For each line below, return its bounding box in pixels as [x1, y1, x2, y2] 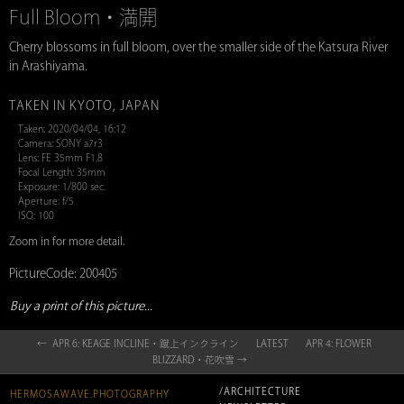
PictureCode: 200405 [9, 267, 117, 280]
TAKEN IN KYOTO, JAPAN [9, 99, 160, 113]
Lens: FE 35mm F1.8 [18, 153, 103, 163]
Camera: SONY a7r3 [18, 139, 103, 149]
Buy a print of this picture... [10, 299, 152, 313]
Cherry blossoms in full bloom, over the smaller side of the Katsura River [9, 41, 388, 54]
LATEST [256, 339, 289, 349]
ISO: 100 [18, 211, 54, 221]
